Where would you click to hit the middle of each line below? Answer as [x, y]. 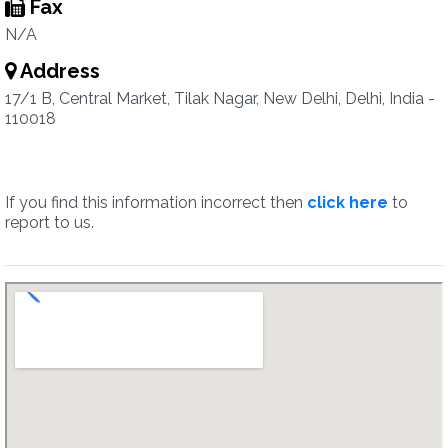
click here [347, 202]
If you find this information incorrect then [156, 202]
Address [58, 71]
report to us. [49, 222]
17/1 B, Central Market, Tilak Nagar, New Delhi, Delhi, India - [220, 98]
